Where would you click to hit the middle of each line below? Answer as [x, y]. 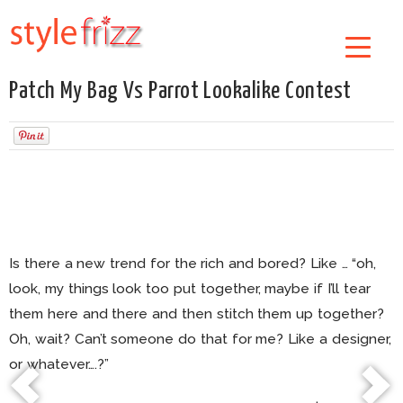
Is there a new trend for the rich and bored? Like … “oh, [193, 263]
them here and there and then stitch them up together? [197, 313]
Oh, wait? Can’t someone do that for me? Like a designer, [200, 339]
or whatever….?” [59, 364]
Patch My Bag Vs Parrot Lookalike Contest [180, 91]
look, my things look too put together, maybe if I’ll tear [190, 288]
